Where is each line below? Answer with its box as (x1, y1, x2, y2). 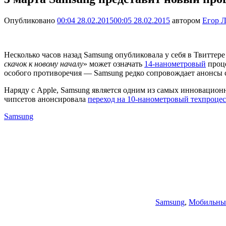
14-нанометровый (144, 59, 206, 68)
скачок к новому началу (4, 59, 83, 68)
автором (170, 16, 202, 25)
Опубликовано (4, 16, 57, 25)
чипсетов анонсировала (4, 94, 88, 103)
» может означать (83, 59, 144, 68)
